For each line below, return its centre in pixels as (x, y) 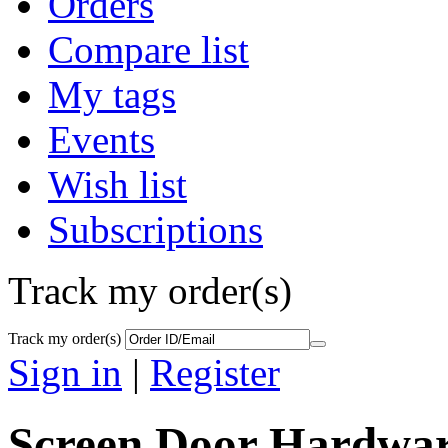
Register (215, 373)
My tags (112, 95)
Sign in (65, 373)
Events (101, 140)
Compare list (148, 50)
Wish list (117, 185)
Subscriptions (155, 230)
